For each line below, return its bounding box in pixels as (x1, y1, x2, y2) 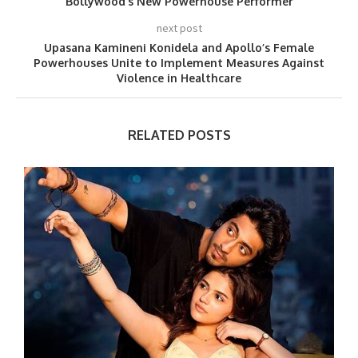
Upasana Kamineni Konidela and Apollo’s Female (44, 41, 314, 54)
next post (156, 21, 202, 35)
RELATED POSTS (127, 127, 231, 143)
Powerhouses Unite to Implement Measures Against (34, 56, 324, 70)
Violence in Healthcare (117, 71, 241, 85)
